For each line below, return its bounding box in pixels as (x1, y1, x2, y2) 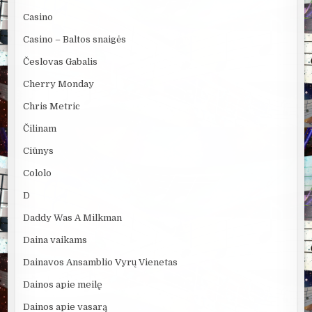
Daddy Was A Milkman (23, 212, 123, 224)
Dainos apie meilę (23, 279, 103, 290)
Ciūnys (23, 146, 54, 157)
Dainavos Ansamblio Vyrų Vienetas (23, 257, 178, 268)
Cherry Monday (23, 79, 95, 90)
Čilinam (23, 123, 57, 134)
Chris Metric (23, 101, 81, 112)
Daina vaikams (23, 235, 88, 246)
